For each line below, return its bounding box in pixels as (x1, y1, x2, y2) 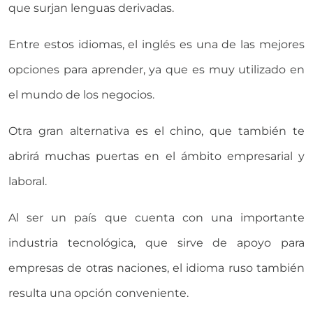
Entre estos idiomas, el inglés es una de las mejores (8, 38, 305, 52)
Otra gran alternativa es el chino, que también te (8, 124, 305, 138)
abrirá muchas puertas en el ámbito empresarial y (8, 150, 305, 163)
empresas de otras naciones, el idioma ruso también (8, 261, 305, 275)
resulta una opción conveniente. (8, 286, 189, 300)
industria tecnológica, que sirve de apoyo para (8, 236, 305, 250)
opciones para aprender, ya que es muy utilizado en (8, 63, 305, 77)
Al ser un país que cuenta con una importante (8, 211, 305, 225)
